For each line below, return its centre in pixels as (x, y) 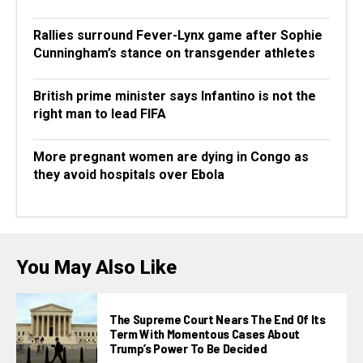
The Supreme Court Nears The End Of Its (218, 318)
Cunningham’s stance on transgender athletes (174, 53)
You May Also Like (96, 267)
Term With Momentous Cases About (205, 333)
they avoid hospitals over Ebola (129, 174)
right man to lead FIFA (100, 113)
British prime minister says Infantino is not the (175, 96)
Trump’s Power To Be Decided (188, 348)
